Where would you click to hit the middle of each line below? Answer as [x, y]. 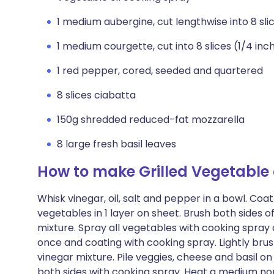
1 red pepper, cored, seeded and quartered [160, 71]
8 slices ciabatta [96, 95]
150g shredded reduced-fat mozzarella [151, 120]
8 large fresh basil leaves [117, 144]
